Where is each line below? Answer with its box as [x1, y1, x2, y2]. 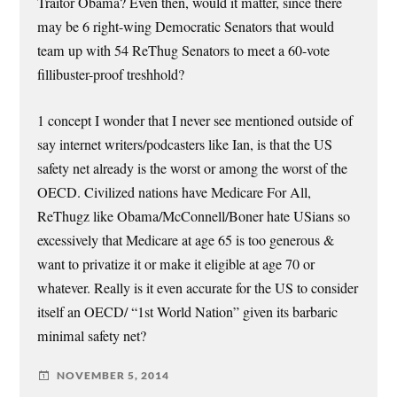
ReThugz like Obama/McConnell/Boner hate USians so [37, 206, 351, 226]
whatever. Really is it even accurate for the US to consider [37, 277, 359, 298]
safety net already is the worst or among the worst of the [37, 158, 348, 178]
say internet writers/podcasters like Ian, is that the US [37, 134, 333, 154]
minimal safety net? [37, 325, 147, 346]
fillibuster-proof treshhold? [37, 65, 185, 85]
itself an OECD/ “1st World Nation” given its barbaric [37, 301, 339, 322]
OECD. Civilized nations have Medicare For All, [37, 182, 312, 202]
